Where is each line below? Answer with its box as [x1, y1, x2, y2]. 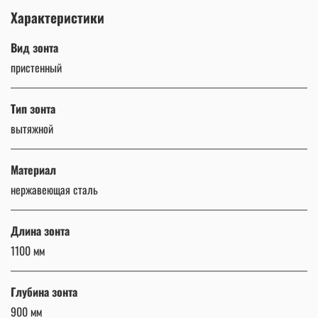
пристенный [11, 58, 62, 76]
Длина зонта [11, 221, 70, 239]
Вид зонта [11, 38, 58, 56]
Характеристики [11, 6, 104, 28]
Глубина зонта [11, 283, 77, 300]
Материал [11, 160, 56, 178]
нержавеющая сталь [11, 180, 98, 198]
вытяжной [11, 119, 53, 137]
